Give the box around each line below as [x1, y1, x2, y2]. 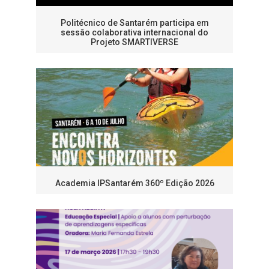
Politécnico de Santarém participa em [60, 18, 209, 28]
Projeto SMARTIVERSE [91, 37, 178, 47]
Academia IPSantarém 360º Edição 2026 [55, 178, 214, 189]
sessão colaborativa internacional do [61, 28, 208, 38]
